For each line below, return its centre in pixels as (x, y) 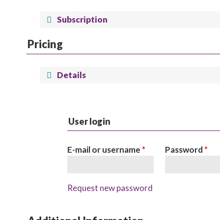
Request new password (110, 188)
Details (72, 75)
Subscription (82, 19)
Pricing (45, 44)
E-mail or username (104, 150)
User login (89, 121)
